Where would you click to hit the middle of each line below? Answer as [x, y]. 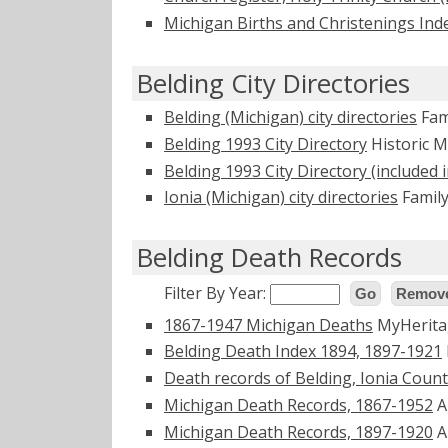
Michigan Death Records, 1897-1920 [298, 431]
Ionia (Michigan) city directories [281, 197]
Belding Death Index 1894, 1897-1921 [303, 351]
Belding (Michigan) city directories [290, 117]
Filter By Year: [217, 292]
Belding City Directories [273, 83]
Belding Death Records [269, 258]
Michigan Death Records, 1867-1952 [298, 404]
